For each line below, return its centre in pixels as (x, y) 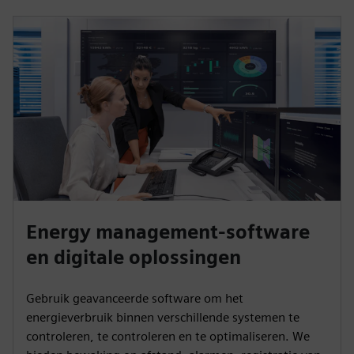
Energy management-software (168, 232)
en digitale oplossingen (134, 257)
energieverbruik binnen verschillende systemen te (163, 317)
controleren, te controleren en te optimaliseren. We (168, 336)
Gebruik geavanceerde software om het (135, 298)
